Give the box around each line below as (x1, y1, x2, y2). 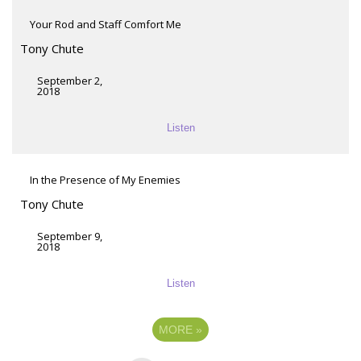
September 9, (37, 228, 102, 243)
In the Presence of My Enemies (30, 172, 180, 187)
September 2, (37, 73, 102, 88)
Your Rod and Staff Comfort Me (30, 16, 181, 31)
